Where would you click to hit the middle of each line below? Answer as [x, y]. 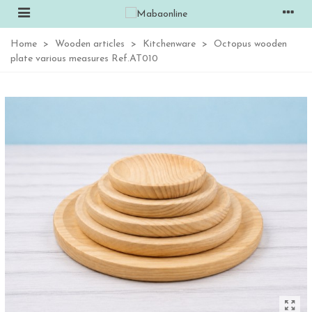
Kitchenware [169, 44]
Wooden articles [90, 44]
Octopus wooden [250, 44]
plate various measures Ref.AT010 [84, 59]
